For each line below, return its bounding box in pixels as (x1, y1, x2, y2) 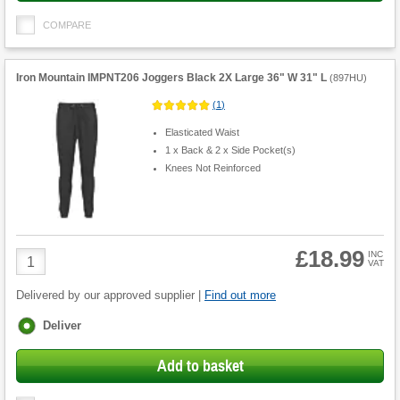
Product (15, 247, 64, 263)
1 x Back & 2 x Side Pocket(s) (164, 144, 296, 155)
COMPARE (43, 20, 91, 31)
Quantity (15, 263, 68, 279)
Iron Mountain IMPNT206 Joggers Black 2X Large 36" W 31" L (16, 71, 327, 85)
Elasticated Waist (164, 126, 239, 137)
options (17, 333, 59, 347)
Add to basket (156, 356, 244, 377)
